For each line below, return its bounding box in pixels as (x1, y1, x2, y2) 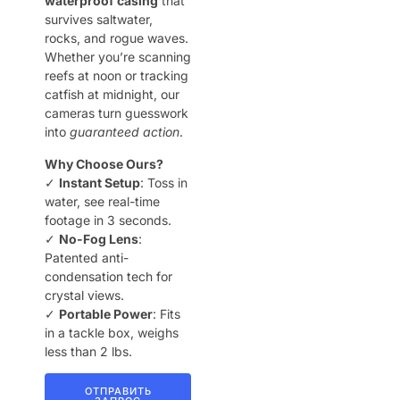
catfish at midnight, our (45, 87, 179, 103)
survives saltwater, (45, 12, 153, 28)
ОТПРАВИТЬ (84, 385, 152, 398)
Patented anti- (45, 249, 129, 265)
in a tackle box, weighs (45, 324, 179, 340)
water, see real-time (45, 193, 160, 209)
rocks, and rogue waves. (45, 30, 188, 46)
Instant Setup (59, 174, 140, 190)
